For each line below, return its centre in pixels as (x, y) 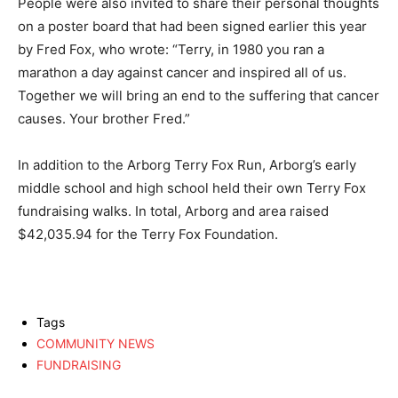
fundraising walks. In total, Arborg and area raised (173, 211)
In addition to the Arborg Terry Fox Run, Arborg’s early (187, 165)
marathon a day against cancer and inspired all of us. (182, 73)
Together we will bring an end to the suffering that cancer (199, 96)
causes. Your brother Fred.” (104, 119)
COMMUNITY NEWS (96, 344)
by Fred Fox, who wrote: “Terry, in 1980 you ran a (171, 50)
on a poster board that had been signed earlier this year (192, 27)
